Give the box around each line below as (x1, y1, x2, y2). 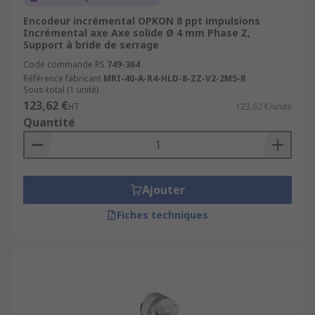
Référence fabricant (23, 72, 101, 84)
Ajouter (141, 182, 185, 198)
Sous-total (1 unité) (23, 84, 98, 96)
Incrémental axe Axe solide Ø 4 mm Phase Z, (23, 26, 250, 39)
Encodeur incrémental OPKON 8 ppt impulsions (23, 14, 260, 27)
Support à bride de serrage (23, 38, 159, 51)
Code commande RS (23, 58, 105, 70)
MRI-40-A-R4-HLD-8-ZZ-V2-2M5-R (103, 72, 246, 84)
